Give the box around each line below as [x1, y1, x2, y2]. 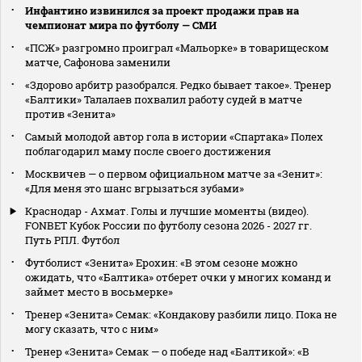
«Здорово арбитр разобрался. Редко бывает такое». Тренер [25, 77, 331, 92]
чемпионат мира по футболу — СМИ [25, 17, 217, 32]
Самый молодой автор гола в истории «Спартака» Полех [25, 128, 323, 144]
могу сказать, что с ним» [25, 321, 158, 336]
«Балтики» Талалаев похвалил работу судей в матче [25, 91, 302, 107]
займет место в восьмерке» [25, 284, 173, 299]
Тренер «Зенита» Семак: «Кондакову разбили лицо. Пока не [25, 306, 337, 322]
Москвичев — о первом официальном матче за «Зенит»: [25, 166, 322, 181]
